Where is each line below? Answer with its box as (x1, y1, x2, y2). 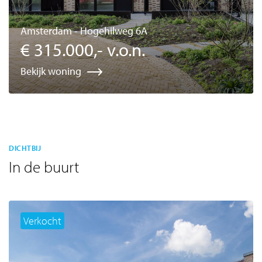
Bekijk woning (20, 64, 81, 78)
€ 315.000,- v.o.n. (20, 37, 145, 61)
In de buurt (9, 156, 79, 177)
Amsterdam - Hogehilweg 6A (20, 23, 147, 37)
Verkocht (23, 213, 61, 227)
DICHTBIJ (9, 143, 41, 153)
